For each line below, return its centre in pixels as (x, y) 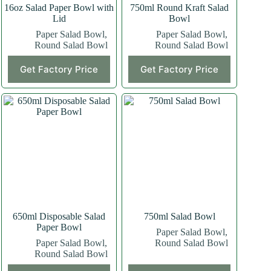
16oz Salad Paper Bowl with (59, 7)
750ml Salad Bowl (179, 216)
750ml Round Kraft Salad (180, 7)
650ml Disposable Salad (59, 216)
